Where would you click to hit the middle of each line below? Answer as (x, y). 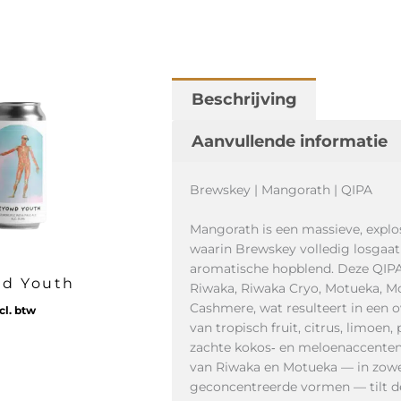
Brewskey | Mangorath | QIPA (281, 190)
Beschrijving (244, 99)
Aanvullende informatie (289, 141)
